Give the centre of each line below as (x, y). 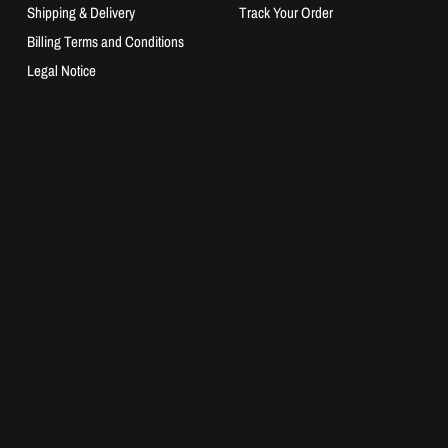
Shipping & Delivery (80, 12)
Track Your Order (285, 12)
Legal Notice (61, 70)
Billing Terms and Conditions (105, 41)
